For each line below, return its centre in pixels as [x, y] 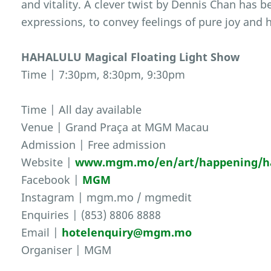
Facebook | [52, 180]
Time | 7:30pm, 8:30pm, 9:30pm [103, 75]
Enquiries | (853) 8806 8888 [91, 215]
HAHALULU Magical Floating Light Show [131, 57]
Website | [48, 162]
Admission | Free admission [94, 145]
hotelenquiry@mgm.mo [127, 233]
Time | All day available [82, 110]
